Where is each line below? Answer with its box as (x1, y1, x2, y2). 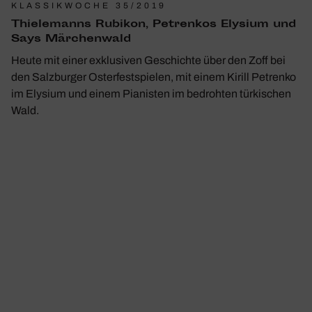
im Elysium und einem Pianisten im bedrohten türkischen (11, 87, 291, 100)
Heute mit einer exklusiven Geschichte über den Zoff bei (11, 54, 286, 66)
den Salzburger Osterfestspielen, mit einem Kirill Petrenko (11, 70, 296, 83)
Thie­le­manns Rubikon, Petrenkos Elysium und (11, 16, 296, 33)
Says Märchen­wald (11, 31, 131, 47)
